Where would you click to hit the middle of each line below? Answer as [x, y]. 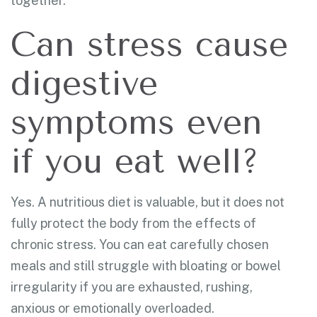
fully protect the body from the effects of [133, 223]
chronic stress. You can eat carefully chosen [140, 244]
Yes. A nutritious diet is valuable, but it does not [148, 202]
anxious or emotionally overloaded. [113, 308]
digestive [84, 83]
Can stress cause [149, 44]
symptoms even [137, 122]
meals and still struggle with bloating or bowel [146, 265]
